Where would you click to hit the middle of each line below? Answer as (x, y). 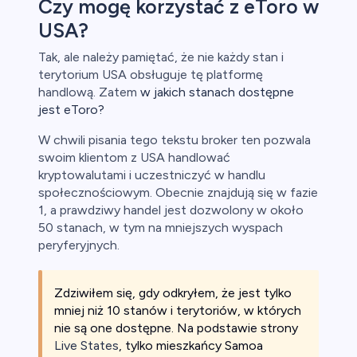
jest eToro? (71, 110)
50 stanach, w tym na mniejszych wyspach (161, 228)
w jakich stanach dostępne (217, 92)
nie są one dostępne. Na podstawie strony (176, 328)
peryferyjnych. (80, 245)
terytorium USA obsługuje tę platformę (151, 75)
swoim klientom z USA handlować (134, 158)
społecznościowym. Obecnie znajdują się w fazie (178, 193)
